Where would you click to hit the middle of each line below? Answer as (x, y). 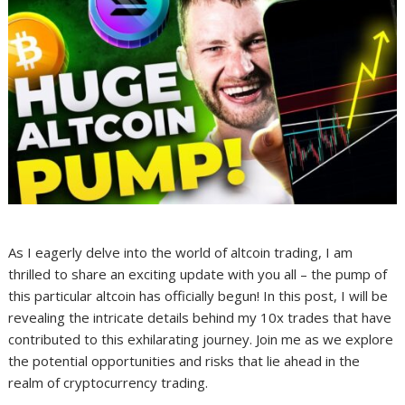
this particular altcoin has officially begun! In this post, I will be (198, 296)
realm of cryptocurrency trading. (108, 383)
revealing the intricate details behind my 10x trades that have (200, 318)
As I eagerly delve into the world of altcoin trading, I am (181, 253)
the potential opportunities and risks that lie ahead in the (184, 361)
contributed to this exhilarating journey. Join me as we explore (201, 339)
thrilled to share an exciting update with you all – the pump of (198, 274)
